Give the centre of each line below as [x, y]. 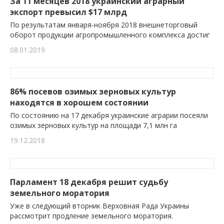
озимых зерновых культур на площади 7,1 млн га [93, 125]
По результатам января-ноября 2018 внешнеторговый [104, 25]
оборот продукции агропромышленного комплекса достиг [110, 35]
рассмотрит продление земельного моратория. [91, 216]
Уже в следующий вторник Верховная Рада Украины [99, 206]
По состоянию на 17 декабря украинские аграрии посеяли [109, 115]
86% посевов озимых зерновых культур [93, 92]
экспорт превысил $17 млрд [68, 12]
